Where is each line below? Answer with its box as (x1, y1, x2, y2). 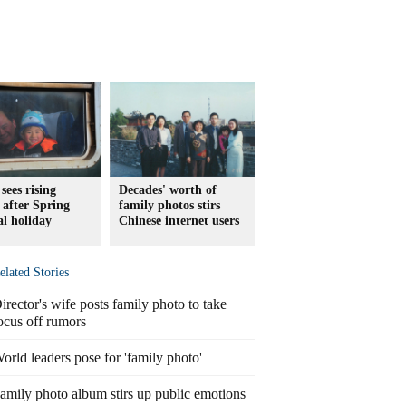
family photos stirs (119, 198, 220, 212)
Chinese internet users (119, 214, 239, 227)
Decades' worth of (119, 183, 217, 197)
